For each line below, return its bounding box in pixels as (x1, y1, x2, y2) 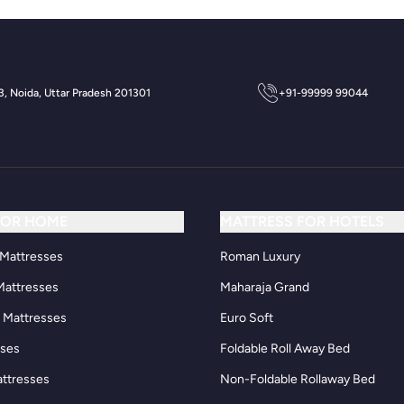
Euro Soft (220, 310, 273, 326)
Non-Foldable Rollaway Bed (220, 372, 375, 387)
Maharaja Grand (220, 280, 309, 295)
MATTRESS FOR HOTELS (220, 213, 384, 230)
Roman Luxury (220, 249, 300, 264)
